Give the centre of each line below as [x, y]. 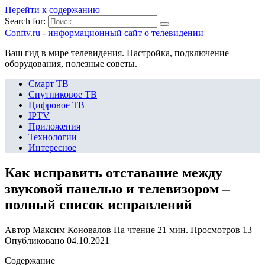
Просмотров [215, 230]
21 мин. [172, 230]
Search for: [25, 21]
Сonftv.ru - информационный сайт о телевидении [104, 33]
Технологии [53, 137]
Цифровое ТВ [56, 105]
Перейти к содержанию [52, 10]
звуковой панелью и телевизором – [117, 188]
